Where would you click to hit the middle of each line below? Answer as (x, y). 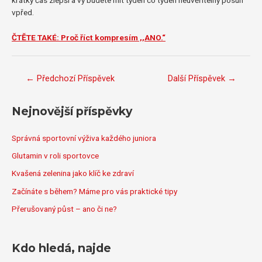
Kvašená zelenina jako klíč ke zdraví (73, 173)
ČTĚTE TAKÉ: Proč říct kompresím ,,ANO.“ (89, 37)
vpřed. (23, 13)
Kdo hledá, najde (61, 248)
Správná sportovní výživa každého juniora (84, 138)
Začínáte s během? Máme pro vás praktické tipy (94, 191)
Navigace (27, 73)
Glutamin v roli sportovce (55, 156)
